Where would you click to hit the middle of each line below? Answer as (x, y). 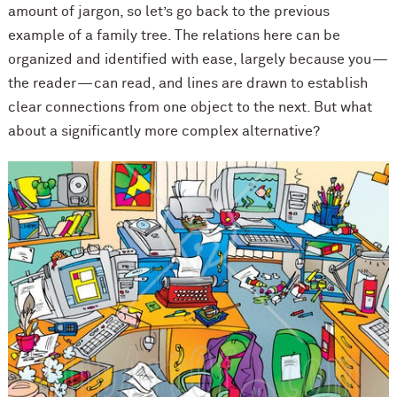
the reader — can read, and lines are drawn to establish (187, 84)
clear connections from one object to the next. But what (190, 108)
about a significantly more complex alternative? (163, 132)
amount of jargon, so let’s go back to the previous (168, 12)
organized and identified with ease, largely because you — (198, 60)
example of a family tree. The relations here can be (174, 36)
